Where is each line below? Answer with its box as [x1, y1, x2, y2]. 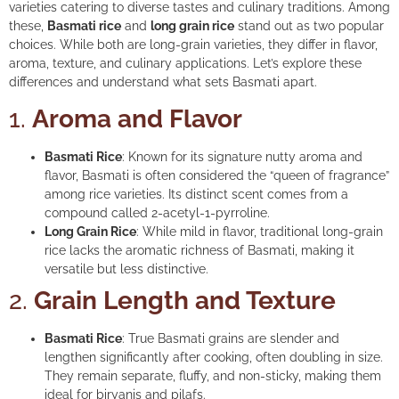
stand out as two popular [234, 19, 384, 33]
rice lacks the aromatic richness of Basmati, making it [45, 243, 354, 258]
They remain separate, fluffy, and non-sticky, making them [45, 369, 381, 384]
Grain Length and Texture [34, 286, 336, 316]
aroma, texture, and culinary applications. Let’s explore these [9, 56, 362, 70]
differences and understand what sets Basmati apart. [9, 75, 317, 89]
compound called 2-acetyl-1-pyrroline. [45, 206, 270, 221]
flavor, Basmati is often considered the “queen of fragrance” [45, 168, 389, 183]
